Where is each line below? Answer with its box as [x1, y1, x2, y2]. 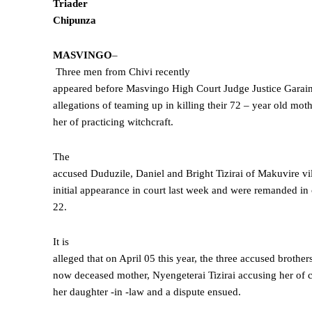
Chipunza [53, 15, 96, 26]
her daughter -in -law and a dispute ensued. [53, 286, 241, 298]
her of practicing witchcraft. [53, 116, 173, 128]
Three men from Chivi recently [56, 66, 190, 78]
